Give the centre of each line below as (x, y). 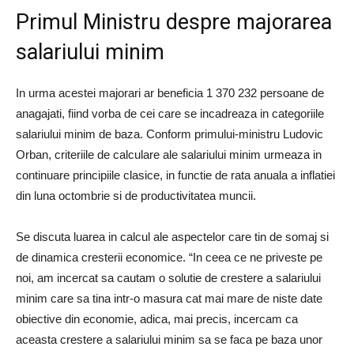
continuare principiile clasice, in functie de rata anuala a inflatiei (175, 175)
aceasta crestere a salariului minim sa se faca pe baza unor (169, 339)
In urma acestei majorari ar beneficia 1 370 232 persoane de (170, 93)
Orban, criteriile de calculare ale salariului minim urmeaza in (169, 154)
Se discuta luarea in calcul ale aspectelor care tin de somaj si (172, 237)
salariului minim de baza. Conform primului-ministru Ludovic (169, 134)
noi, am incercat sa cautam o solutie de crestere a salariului (168, 278)
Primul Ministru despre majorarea (174, 22)
